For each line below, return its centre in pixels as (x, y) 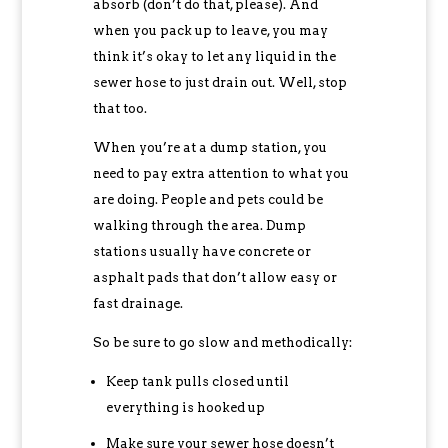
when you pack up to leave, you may (210, 30)
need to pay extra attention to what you (220, 173)
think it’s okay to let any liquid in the (214, 56)
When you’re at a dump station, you (209, 147)
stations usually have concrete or (201, 251)
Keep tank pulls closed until (197, 381)
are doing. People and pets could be (207, 199)
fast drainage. (137, 303)
